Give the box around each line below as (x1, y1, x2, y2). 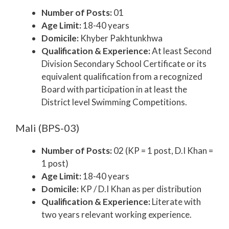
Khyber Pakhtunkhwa (79, 33, 163, 44)
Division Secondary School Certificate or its (41, 58, 207, 70)
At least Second (150, 45, 212, 57)
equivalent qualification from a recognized (41, 71, 202, 82)
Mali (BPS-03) (15, 121, 79, 134)
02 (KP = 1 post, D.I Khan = (112, 145, 213, 156)
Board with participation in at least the (41, 84, 187, 95)
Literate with (150, 196, 201, 207)
